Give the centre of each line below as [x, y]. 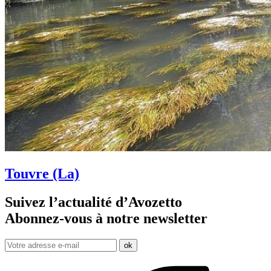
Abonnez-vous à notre [74, 219]
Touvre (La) [42, 174]
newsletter [175, 219]
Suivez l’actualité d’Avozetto [93, 202]
